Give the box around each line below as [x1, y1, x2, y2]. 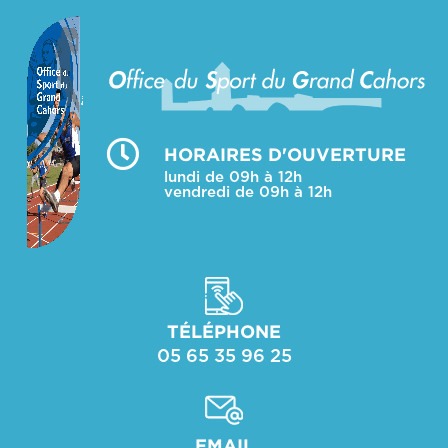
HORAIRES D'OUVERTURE [163, 147, 406, 164]
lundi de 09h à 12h [163, 170, 302, 184]
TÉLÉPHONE [167, 324, 281, 341]
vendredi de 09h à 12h [163, 185, 332, 199]
